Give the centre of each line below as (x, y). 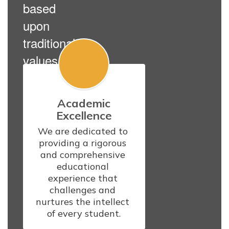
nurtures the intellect (83, 202)
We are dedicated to (83, 131)
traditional (49, 43)
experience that (83, 178)
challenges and (83, 190)
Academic (84, 104)
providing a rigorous (83, 143)
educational (83, 167)
